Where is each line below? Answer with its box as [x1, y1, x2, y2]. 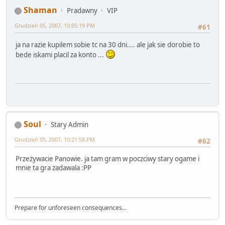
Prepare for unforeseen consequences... [15, 203, 127, 212]
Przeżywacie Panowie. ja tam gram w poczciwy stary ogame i [16, 154, 199, 163]
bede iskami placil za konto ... [16, 50, 105, 59]
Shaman [24, 5, 57, 16]
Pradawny [67, 6, 97, 16]
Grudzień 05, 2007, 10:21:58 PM [15, 136, 95, 144]
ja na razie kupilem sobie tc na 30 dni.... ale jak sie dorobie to [16, 40, 200, 49]
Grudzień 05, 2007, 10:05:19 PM [15, 22, 95, 30]
